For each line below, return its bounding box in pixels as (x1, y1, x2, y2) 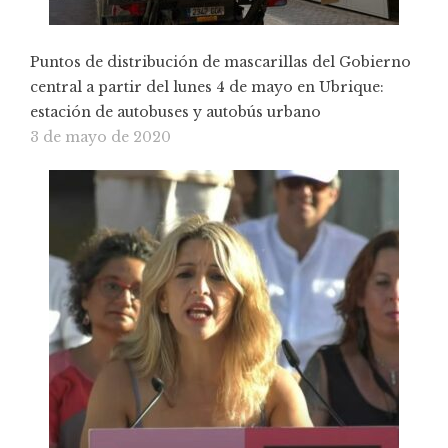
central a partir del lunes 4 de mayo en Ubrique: (30, 77, 384, 96)
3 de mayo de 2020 (30, 127, 171, 146)
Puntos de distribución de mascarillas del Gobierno (30, 52, 411, 71)
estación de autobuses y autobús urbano (30, 102, 321, 121)
